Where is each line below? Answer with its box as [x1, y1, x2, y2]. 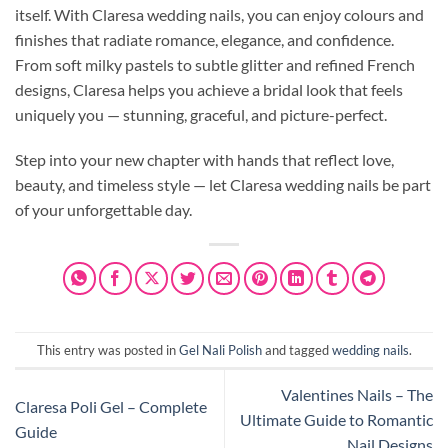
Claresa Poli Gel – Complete [15, 397, 207, 417]
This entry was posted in [36, 341, 179, 358]
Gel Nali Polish [178, 341, 262, 358]
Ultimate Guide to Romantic [240, 409, 433, 429]
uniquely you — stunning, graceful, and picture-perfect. [15, 104, 387, 124]
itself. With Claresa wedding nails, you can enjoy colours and [15, 4, 424, 24]
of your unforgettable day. [15, 200, 192, 220]
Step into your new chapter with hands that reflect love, [15, 150, 394, 170]
